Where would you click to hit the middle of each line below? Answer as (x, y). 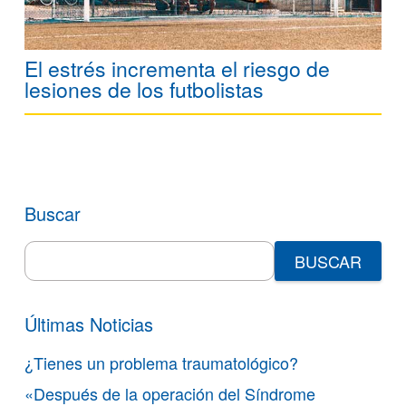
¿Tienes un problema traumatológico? (161, 363)
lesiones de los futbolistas (144, 90)
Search (49, 251)
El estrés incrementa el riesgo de (177, 69)
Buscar (53, 214)
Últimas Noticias (89, 324)
